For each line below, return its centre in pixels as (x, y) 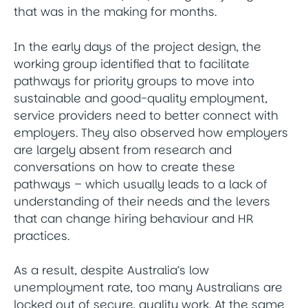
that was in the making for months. (115, 12)
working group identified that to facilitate (132, 64)
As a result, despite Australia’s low (111, 271)
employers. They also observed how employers (151, 132)
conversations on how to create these (124, 167)
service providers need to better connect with (146, 115)
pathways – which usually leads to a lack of (141, 184)
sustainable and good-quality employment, (141, 98)
